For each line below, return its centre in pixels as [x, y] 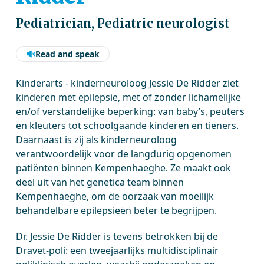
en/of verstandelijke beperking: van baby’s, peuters [131, 111]
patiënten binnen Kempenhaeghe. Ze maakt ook [124, 168]
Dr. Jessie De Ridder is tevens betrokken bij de [117, 236]
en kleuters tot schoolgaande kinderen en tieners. [128, 126]
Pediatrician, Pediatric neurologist [123, 23]
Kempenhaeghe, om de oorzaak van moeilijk [115, 196]
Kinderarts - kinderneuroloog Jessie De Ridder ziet [128, 83]
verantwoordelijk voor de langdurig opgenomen [124, 154]
